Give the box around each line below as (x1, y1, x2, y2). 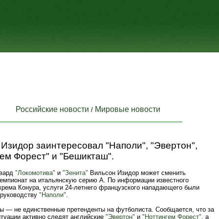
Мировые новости (95, 105, 160, 113)
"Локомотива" (15, 169, 55, 176)
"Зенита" (63, 169, 88, 176)
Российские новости (16, 105, 89, 113)
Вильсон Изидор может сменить (88, 169, 186, 176)
